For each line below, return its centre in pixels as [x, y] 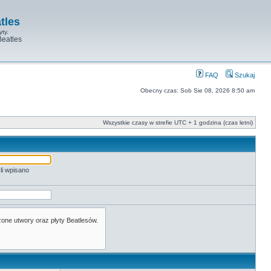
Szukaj [244, 75]
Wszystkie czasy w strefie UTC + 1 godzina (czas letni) [178, 122]
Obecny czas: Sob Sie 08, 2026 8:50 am [198, 90]
